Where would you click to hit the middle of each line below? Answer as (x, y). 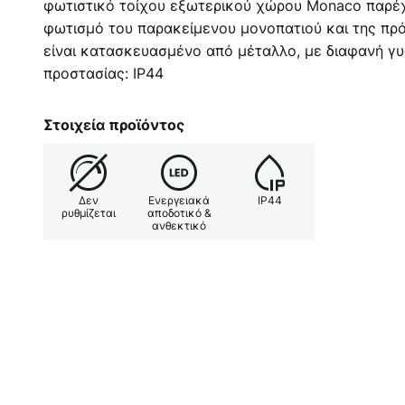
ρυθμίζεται (89, 212)
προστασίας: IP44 (104, 73)
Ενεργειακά (179, 200)
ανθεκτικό (179, 225)
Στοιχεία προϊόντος (114, 124)
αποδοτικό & (179, 212)
